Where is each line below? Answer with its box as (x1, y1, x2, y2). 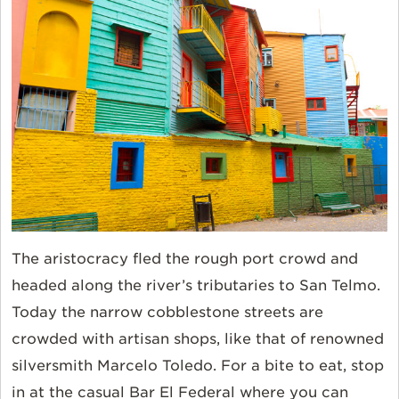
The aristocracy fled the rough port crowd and (12, 249, 358, 267)
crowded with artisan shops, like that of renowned (12, 330, 384, 347)
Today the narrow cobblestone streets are (12, 303, 323, 321)
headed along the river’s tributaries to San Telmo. (12, 276, 380, 294)
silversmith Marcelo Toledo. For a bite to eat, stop (12, 356, 384, 374)
